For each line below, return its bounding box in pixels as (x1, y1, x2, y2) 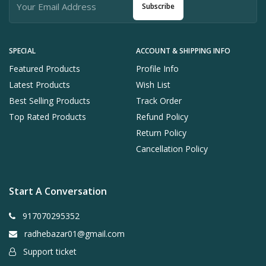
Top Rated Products (9, 110, 86, 122)
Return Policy (136, 126, 186, 138)
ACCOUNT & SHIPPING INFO (136, 45, 230, 56)
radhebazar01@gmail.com (22, 227, 125, 239)
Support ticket (21, 245, 77, 257)
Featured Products (9, 62, 80, 74)
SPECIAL (9, 45, 36, 56)
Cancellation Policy (136, 142, 208, 154)
